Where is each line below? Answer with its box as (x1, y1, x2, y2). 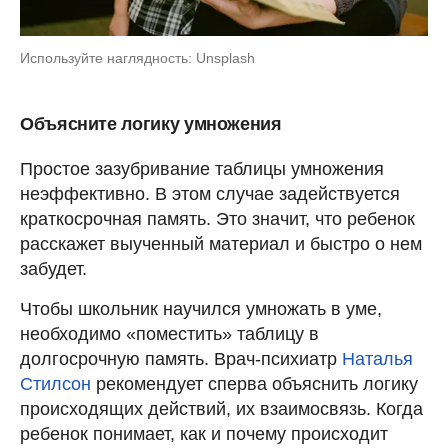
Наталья (337, 348, 413, 369)
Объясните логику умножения (20, 113, 282, 134)
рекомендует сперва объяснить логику (91, 373, 418, 394)
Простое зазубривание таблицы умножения (20, 158, 384, 179)
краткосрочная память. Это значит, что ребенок (20, 208, 415, 229)
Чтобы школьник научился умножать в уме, (20, 298, 382, 319)
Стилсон (20, 373, 91, 394)
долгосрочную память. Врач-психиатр (20, 348, 337, 369)
